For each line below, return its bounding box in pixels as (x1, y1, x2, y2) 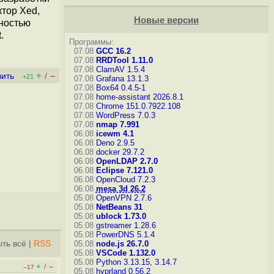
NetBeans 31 (95, 202, 143, 212)
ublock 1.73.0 (95, 212, 146, 221)
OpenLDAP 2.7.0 (95, 157, 158, 166)
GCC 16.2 (95, 46, 131, 56)
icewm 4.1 (95, 129, 134, 138)
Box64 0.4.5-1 (95, 83, 146, 92)
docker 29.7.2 (95, 147, 144, 157)
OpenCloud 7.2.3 (95, 175, 155, 184)
